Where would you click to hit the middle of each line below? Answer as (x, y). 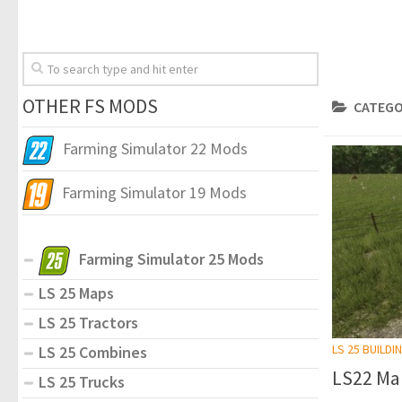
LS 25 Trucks (82, 381)
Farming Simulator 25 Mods (171, 258)
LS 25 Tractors (88, 322)
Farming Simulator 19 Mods (154, 192)
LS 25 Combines (93, 352)
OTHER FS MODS (90, 105)
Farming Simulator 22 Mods (155, 148)
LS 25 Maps (76, 293)
